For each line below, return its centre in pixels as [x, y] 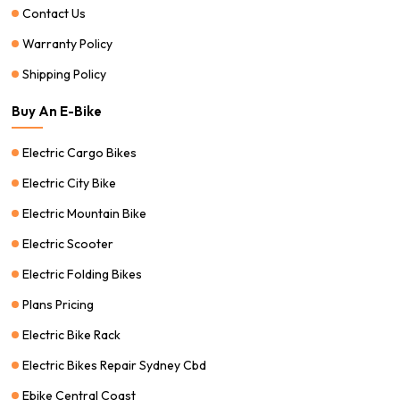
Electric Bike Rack [72, 334]
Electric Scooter [68, 243]
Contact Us [54, 13]
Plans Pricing [58, 304]
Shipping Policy [65, 74]
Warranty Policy [68, 43]
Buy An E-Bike [57, 111]
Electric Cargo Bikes [80, 152]
